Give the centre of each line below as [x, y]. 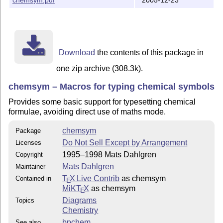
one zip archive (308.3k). [100, 68]
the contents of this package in [149, 52]
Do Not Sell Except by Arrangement [125, 142]
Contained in [34, 178]
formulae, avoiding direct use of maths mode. [87, 112]
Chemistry [80, 210]
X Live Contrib [95, 178]
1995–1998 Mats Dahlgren [110, 154]
